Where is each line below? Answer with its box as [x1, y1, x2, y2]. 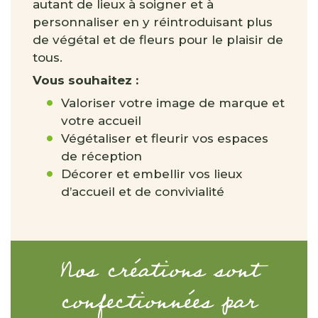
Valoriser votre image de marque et [61, 96, 285, 110]
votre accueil [61, 114, 141, 128]
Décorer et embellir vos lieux [61, 167, 242, 181]
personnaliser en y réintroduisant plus [33, 15, 273, 29]
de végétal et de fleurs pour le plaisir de [33, 33, 283, 47]
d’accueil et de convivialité [61, 185, 224, 199]
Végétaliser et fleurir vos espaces [61, 131, 268, 146]
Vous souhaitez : [33, 73, 138, 87]
